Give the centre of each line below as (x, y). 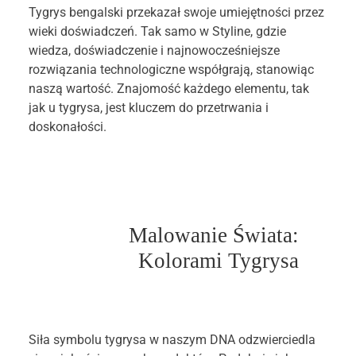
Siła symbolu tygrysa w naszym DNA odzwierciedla (172, 340)
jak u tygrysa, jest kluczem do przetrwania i (149, 108)
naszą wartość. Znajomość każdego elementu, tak (169, 89)
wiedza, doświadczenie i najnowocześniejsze (154, 50)
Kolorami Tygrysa (219, 261)
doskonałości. (68, 127)
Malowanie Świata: (214, 235)
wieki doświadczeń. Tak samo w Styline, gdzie (157, 31)
